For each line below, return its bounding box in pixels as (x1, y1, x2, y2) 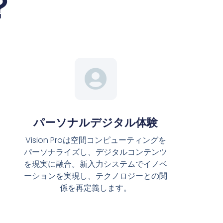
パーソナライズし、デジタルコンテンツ (24, 146, 168, 158)
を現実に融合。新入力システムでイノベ (24, 158, 168, 170)
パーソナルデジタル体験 (33, 115, 158, 131)
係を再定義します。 (60, 182, 132, 194)
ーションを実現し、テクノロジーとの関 (24, 170, 168, 182)
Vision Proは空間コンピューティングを (25, 134, 166, 146)
